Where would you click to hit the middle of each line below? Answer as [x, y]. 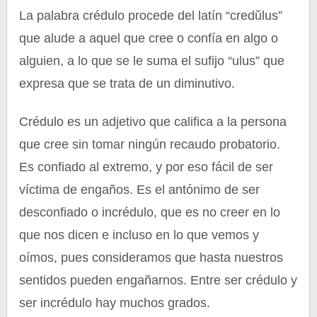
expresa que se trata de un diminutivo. [127, 83]
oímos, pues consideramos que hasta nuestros [151, 258]
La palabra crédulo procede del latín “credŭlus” [151, 16]
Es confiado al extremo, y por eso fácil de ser [146, 167]
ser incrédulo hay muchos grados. [115, 303]
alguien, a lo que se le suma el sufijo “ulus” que [152, 61]
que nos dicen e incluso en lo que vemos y [139, 235]
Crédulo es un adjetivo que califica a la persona [153, 122]
